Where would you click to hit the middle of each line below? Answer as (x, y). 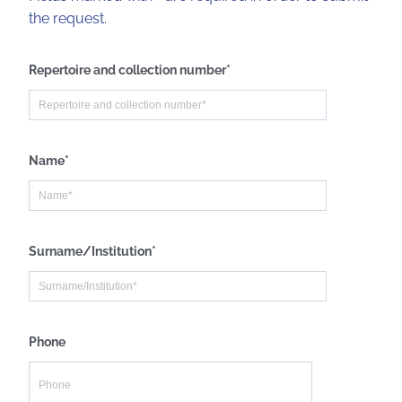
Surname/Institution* (92, 250)
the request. (68, 18)
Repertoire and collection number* (130, 69)
